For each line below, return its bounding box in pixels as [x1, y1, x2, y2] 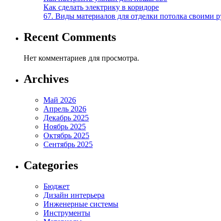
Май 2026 [43, 95, 76, 104]
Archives [24, 72, 69, 85]
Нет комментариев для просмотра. [24, 53, 139, 62]
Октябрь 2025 [43, 131, 89, 140]
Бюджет [43, 182, 70, 190]
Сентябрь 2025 [43, 140, 93, 148]
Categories [24, 158, 78, 172]
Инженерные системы [43, 199, 118, 208]
